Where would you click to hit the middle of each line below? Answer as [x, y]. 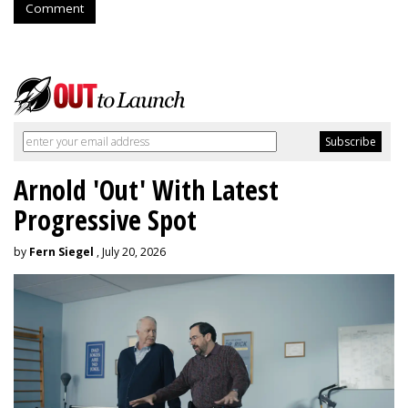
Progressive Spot [105, 219]
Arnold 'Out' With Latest [146, 189]
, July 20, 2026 [130, 251]
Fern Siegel [61, 251]
